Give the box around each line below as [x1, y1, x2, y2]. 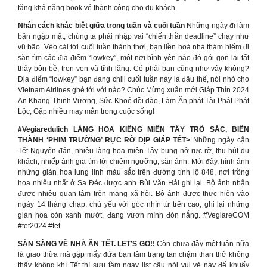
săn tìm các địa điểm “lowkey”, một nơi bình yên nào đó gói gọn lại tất [18, 54, 249, 62]
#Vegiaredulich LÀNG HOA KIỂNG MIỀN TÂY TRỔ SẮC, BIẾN [18, 125, 249, 133]
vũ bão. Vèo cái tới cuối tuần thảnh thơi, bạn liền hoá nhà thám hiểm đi [18, 43, 249, 51]
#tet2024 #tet [18, 222, 60, 230]
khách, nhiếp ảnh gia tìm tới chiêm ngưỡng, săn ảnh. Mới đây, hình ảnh [18, 157, 249, 166]
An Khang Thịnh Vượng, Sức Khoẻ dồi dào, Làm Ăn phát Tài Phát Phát [18, 97, 249, 105]
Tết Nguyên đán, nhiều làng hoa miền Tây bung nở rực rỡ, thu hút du [18, 147, 249, 155]
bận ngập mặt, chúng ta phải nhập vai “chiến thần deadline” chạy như [18, 32, 249, 41]
